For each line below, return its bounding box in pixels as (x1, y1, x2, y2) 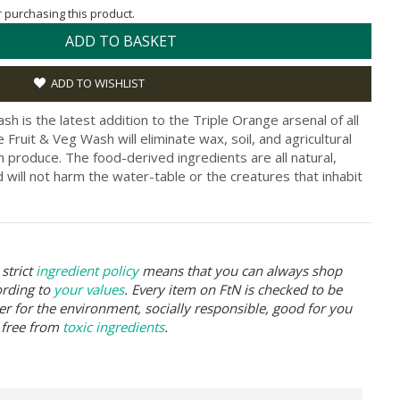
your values (54, 279, 124, 298)
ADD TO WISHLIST (51, 74, 145, 91)
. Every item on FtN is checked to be (124, 279, 342, 298)
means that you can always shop (138, 261, 342, 279)
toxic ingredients (62, 317, 164, 336)
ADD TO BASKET (65, 30, 177, 51)
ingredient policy (36, 261, 138, 279)
